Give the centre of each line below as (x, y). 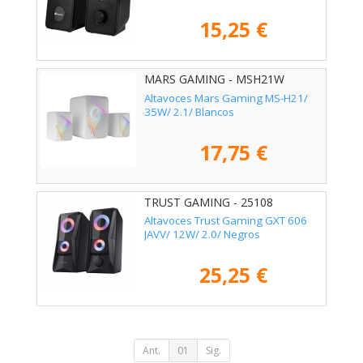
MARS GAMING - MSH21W (214, 79)
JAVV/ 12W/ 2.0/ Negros (202, 234)
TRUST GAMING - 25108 (209, 202)
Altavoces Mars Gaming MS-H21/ (226, 98)
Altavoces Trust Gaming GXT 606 (226, 220)
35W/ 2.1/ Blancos (189, 111)
